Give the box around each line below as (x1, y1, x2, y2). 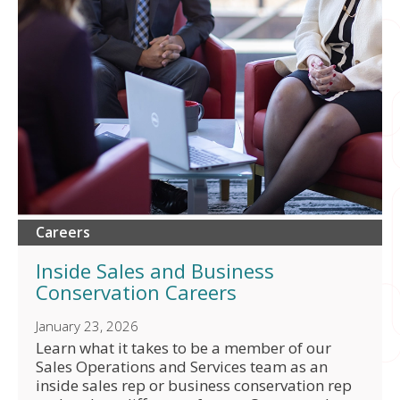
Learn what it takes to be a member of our (36, 337, 331, 359)
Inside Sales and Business (36, 257, 274, 285)
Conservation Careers (36, 279, 237, 306)
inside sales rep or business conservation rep (36, 375, 352, 396)
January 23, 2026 (36, 317, 138, 336)
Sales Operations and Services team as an (36, 356, 328, 378)
